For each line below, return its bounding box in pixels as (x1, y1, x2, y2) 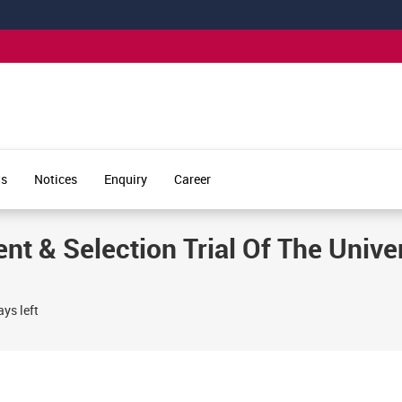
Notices (34, 170, 77, 188)
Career (174, 170, 211, 188)
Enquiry (104, 170, 147, 188)
